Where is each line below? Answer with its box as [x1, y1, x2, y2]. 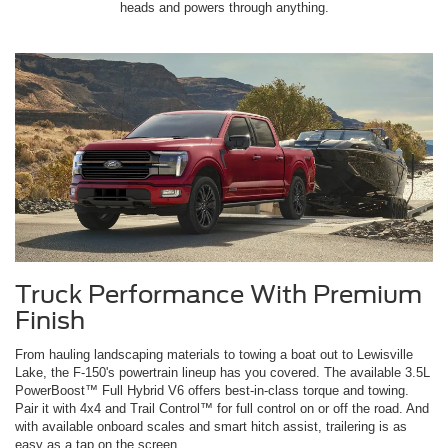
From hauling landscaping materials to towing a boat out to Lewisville [15, 347, 413, 363]
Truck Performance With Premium [15, 280, 422, 310]
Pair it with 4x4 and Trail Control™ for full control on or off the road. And [15, 401, 429, 417]
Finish [15, 306, 85, 336]
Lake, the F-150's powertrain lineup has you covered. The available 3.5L [15, 365, 430, 381]
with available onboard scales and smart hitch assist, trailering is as [15, 419, 407, 435]
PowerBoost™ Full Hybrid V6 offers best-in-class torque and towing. [15, 383, 409, 399]
